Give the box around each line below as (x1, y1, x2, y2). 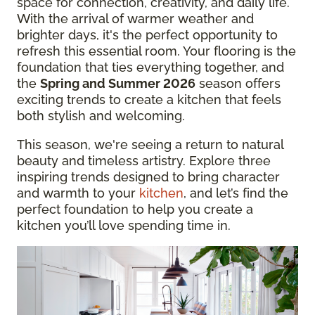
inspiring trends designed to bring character (17, 169, 280, 184)
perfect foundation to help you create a (17, 202, 253, 217)
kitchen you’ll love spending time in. (17, 218, 231, 233)
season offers (195, 76, 281, 91)
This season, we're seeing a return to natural (17, 137, 283, 152)
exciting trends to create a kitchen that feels (17, 92, 281, 107)
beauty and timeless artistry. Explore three (17, 153, 271, 168)
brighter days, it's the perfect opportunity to (17, 27, 278, 42)
